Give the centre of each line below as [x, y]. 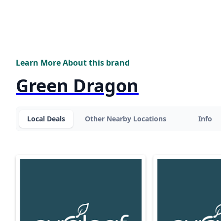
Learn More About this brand [73, 63]
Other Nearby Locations [126, 119]
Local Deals [46, 119]
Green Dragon [77, 86]
